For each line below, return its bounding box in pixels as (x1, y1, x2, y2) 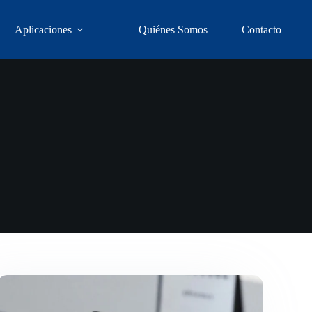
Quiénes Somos (139, 23, 208, 36)
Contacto (242, 23, 282, 36)
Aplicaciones (14, 23, 72, 36)
